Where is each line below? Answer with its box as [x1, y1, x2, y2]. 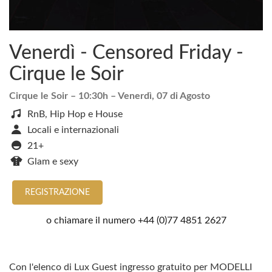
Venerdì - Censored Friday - [9, 43, 243, 63]
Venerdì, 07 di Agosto [118, 91, 210, 101]
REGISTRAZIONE [25, 188, 90, 197]
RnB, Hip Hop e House [27, 109, 123, 119]
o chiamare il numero [46, 216, 138, 225]
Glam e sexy [27, 157, 78, 166]
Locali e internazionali [27, 125, 119, 135]
